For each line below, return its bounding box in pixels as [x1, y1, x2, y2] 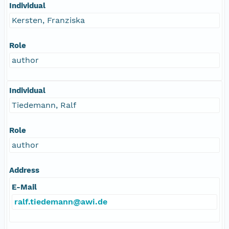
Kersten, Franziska [12, 15, 85, 25]
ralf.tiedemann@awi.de [14, 196, 107, 207]
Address [9, 165, 39, 175]
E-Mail [12, 182, 37, 192]
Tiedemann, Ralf [12, 100, 76, 110]
